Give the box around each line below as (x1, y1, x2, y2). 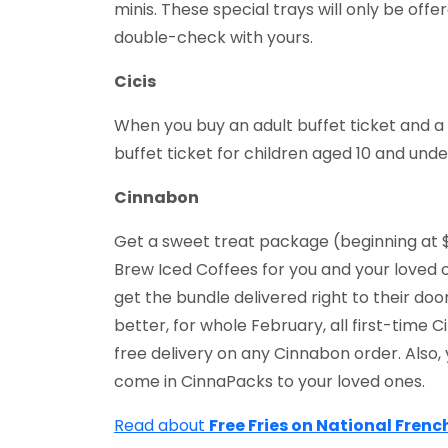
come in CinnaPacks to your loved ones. (114, 369, 425, 393)
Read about (114, 413, 209, 437)
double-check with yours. (114, 25, 313, 49)
